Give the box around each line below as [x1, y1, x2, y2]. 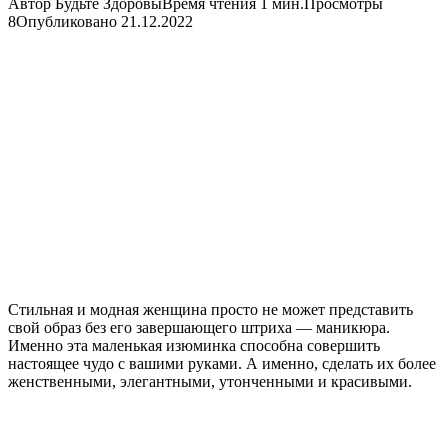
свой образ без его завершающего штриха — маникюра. [8, 318, 390, 336]
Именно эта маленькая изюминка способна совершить [8, 336, 380, 354]
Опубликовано [16, 12, 117, 30]
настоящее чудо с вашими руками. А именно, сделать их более [8, 354, 436, 372]
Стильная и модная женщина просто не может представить [8, 300, 413, 318]
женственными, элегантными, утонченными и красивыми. [8, 372, 412, 390]
